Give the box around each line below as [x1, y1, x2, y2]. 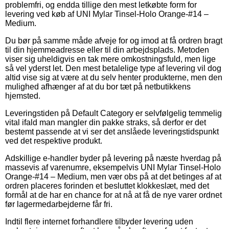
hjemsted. [5, 91, 40, 100]
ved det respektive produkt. [5, 136, 102, 145]
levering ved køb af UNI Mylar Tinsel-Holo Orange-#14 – [5, 9, 209, 18]
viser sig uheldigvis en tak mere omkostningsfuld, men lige [5, 54, 216, 63]
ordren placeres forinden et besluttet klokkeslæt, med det [5, 181, 209, 190]
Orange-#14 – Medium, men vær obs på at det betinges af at [5, 172, 221, 181]
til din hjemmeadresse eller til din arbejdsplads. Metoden [5, 45, 209, 54]
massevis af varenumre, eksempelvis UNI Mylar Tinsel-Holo [5, 163, 221, 172]
